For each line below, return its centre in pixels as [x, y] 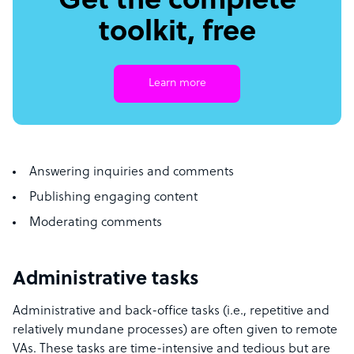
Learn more [177, 84]
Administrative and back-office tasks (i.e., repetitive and [171, 312]
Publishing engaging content [113, 198]
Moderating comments [96, 223]
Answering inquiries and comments [132, 173]
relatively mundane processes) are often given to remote [175, 331]
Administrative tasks [106, 280]
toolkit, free [177, 34]
